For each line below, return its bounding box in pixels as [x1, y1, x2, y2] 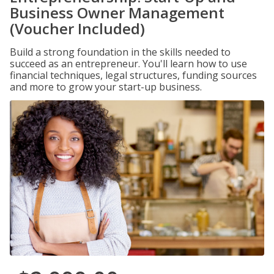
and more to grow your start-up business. [10, 80, 202, 94]
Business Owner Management [10, 2, 224, 23]
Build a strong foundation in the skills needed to [10, 45, 231, 59]
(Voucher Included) [10, 18, 145, 39]
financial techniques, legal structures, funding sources [10, 68, 257, 82]
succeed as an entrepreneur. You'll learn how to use [10, 57, 247, 70]
